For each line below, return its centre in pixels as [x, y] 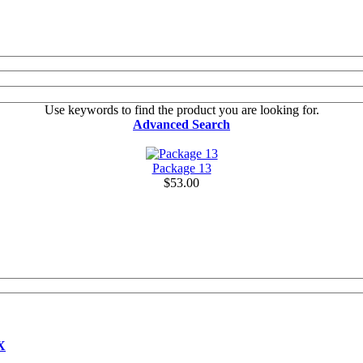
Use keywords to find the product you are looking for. [181, 109]
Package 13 [181, 168]
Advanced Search [181, 124]
